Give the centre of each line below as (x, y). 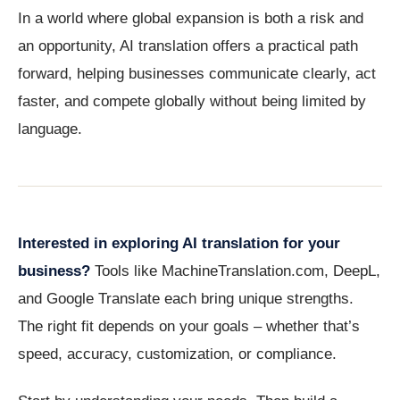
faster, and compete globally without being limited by (192, 102)
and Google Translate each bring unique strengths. (186, 299)
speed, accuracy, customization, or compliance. (177, 354)
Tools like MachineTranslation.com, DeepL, (235, 271)
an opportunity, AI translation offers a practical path (188, 46)
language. (50, 129)
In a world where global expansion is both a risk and (191, 19)
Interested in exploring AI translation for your (179, 244)
